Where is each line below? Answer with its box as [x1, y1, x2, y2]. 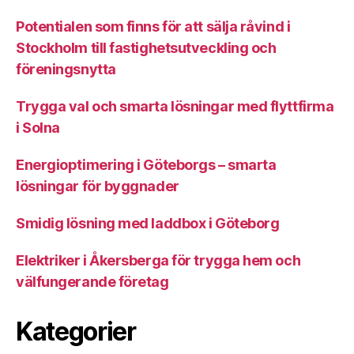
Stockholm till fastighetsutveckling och [16, 39, 277, 56]
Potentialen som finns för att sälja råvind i [16, 17, 291, 35]
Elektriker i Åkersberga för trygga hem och [16, 251, 301, 269]
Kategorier [16, 315, 136, 347]
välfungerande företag [16, 273, 169, 290]
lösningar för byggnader [16, 177, 179, 194]
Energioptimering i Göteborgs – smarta [16, 156, 277, 173]
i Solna [16, 119, 60, 136]
